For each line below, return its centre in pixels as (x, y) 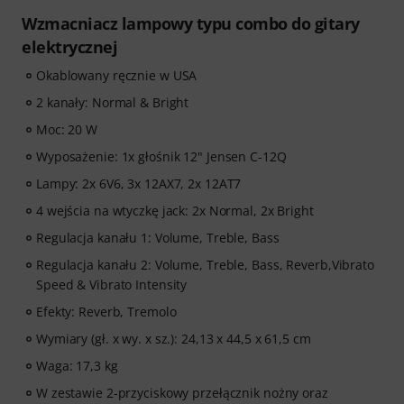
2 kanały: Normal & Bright (113, 102)
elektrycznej (69, 47)
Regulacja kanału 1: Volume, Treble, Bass (158, 238)
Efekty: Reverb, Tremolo (106, 312)
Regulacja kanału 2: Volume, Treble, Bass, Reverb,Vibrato (205, 265)
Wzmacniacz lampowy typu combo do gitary (191, 23)
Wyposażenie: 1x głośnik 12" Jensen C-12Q (161, 156)
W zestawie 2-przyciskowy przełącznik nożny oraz (182, 393)
